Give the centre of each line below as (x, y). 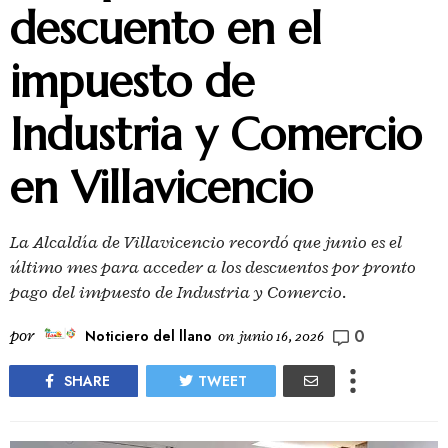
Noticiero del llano (148, 335)
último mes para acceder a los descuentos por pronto (213, 266)
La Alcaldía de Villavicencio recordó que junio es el (206, 241)
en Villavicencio (161, 187)
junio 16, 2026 (281, 336)
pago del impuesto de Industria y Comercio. (178, 291)
